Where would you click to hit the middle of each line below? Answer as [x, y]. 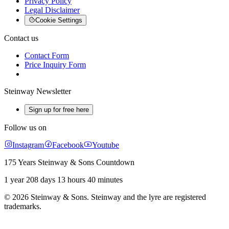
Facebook [68, 145]
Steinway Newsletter [38, 91]
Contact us [21, 38]
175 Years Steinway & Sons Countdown [69, 163]
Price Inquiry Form [55, 65]
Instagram [28, 145]
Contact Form [47, 56]
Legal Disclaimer [52, 10]
